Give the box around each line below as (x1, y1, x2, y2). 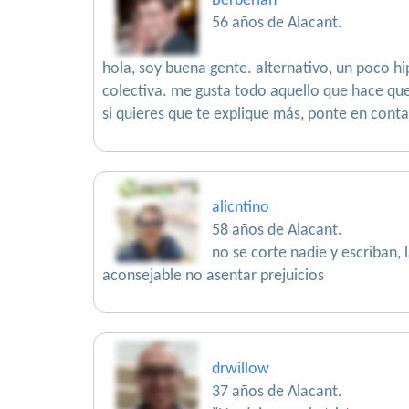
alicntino (212, 199, 269, 216)
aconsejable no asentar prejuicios (102, 267, 324, 285)
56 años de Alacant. (212, 15, 342, 32)
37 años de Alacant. (212, 383, 342, 401)
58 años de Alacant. (212, 222, 342, 239)
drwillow (212, 361, 269, 378)
